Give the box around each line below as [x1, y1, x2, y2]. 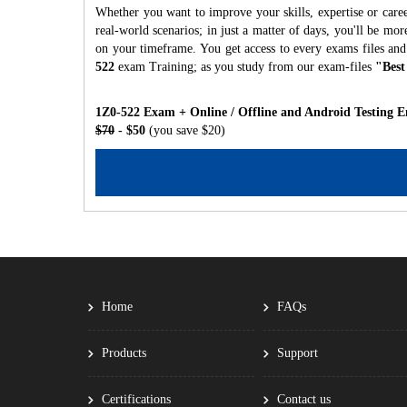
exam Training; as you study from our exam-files [114, 60, 375, 74]
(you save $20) [149, 124, 225, 137]
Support [277, 346, 319, 360]
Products [102, 346, 146, 360]
